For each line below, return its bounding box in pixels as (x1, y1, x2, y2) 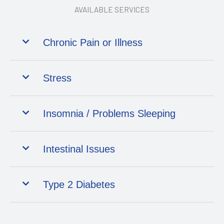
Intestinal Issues (42, 143, 115, 154)
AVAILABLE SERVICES (74, 4, 149, 14)
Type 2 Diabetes (42, 178, 115, 190)
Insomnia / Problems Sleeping (42, 107, 175, 119)
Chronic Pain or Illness (42, 36, 142, 48)
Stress (42, 72, 71, 83)
